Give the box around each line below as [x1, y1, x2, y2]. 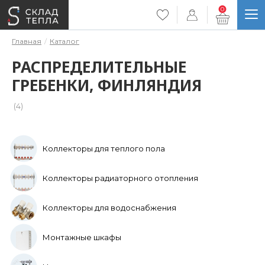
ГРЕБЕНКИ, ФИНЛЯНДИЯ [12, 75, 202, 96]
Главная [12, 37, 41, 46]
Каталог [50, 37, 79, 46]
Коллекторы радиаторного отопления [43, 173, 198, 183]
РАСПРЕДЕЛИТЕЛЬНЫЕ [12, 56, 186, 77]
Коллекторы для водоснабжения [43, 203, 176, 212]
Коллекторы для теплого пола [43, 144, 165, 153]
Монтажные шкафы [43, 232, 121, 242]
